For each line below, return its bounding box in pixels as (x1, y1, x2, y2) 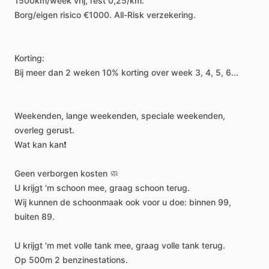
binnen (189, 197, 216, 207)
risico (60, 10, 81, 20)
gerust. (46, 125, 74, 135)
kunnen (29, 197, 58, 207)
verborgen (37, 168, 78, 178)
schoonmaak (73, 197, 123, 207)
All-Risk (114, 10, 144, 20)
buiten (14, 211, 39, 222)
